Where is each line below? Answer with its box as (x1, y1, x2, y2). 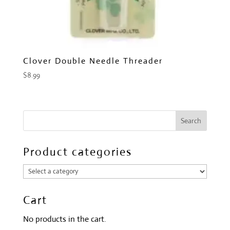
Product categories (23, 145, 132, 159)
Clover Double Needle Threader (23, 55, 163, 66)
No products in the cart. (23, 214, 106, 225)
